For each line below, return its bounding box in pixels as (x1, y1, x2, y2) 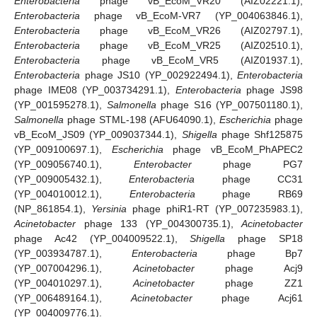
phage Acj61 (192, 292, 303, 304)
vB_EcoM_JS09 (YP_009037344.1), (14, 128, 182, 140)
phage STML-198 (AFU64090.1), (64, 113, 220, 125)
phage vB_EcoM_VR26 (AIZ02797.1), (80, 24, 303, 36)
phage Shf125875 (217, 128, 303, 140)
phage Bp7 (197, 247, 303, 259)
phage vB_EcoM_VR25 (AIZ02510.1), (80, 39, 303, 51)
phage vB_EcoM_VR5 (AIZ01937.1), (80, 54, 303, 66)
